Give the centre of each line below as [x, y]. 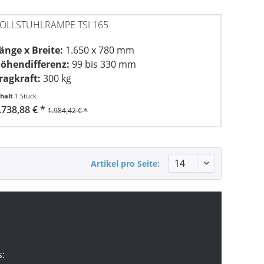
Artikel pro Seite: [125, 164]
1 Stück [26, 96]
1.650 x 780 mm [99, 50]
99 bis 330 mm [103, 65]
